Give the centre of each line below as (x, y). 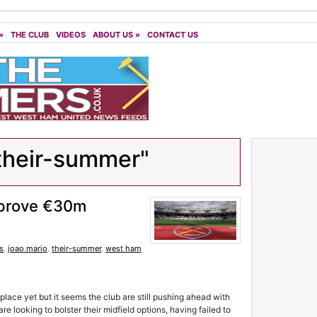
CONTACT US (173, 35)
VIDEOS (71, 35)
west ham (123, 248)
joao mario (28, 248)
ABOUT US (113, 35)
